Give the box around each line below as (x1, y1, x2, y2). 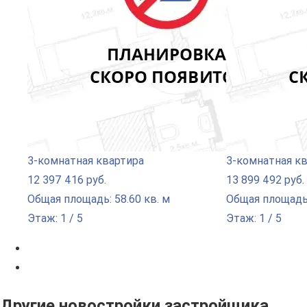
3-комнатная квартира (27, 153, 144, 167)
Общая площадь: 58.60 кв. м (27, 192, 170, 206)
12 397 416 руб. (27, 173, 106, 186)
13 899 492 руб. (226, 173, 304, 186)
